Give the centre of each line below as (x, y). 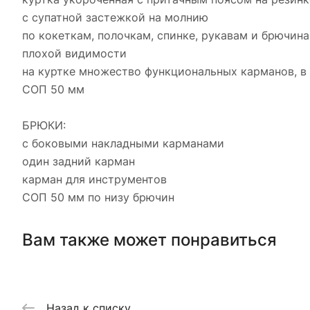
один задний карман (79, 161)
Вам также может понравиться (149, 239)
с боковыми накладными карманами (123, 143)
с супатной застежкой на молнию (115, 17)
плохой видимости (74, 53)
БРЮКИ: (44, 125)
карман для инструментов (94, 179)
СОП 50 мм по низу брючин (98, 197)
